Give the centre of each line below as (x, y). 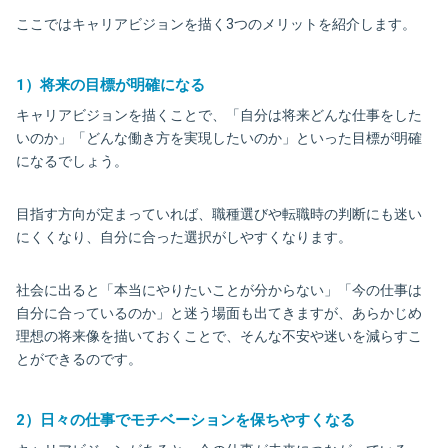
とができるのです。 (79, 358)
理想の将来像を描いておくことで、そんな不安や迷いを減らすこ (219, 335)
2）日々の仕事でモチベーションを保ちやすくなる (185, 419)
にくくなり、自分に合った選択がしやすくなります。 (184, 236)
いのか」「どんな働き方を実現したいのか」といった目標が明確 (219, 137)
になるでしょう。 (72, 160)
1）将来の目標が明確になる (110, 84)
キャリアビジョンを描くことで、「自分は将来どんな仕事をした (219, 114)
